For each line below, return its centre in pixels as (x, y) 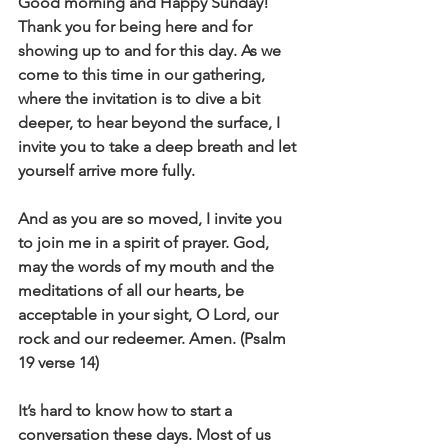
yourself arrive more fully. (108, 170)
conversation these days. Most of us (146, 434)
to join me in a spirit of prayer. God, (145, 242)
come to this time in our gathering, (143, 74)
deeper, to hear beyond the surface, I (151, 122)
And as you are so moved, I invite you (152, 218)
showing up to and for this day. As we (151, 50)
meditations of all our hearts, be (133, 290)
